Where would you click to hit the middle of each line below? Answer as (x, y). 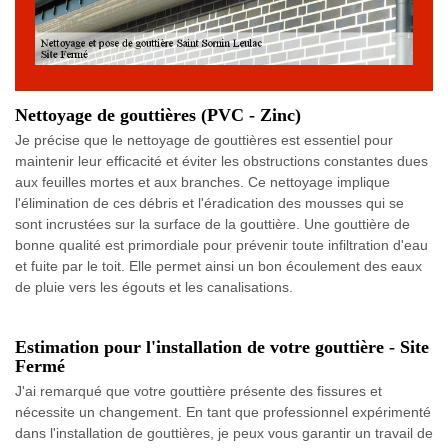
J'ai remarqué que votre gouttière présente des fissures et (198, 390)
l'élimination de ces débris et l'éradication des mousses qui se (209, 202)
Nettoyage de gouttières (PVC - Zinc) (158, 114)
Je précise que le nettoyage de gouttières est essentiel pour (204, 139)
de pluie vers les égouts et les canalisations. (154, 286)
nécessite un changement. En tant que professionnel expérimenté (223, 411)
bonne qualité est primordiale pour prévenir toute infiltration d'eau (221, 244)
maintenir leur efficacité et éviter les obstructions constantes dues (221, 160)
